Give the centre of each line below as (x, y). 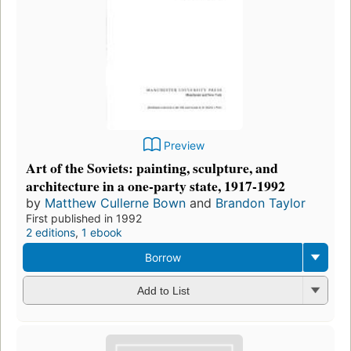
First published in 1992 (84, 218)
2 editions (51, 232)
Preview (184, 145)
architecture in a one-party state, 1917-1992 (156, 185)
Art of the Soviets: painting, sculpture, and (152, 167)
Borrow (163, 257)
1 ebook (102, 232)
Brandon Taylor (261, 203)
